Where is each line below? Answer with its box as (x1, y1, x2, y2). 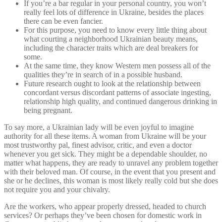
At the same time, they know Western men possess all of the (24, 61, 211, 70)
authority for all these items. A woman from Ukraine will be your (4, 131, 206, 140)
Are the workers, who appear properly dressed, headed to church (4, 202, 206, 211)
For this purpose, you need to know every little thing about (24, 25, 207, 34)
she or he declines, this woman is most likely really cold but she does (4, 176, 218, 185)
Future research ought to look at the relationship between (24, 79, 201, 88)
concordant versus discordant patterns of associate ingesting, (24, 88, 211, 97)
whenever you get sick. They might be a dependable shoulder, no (4, 149, 207, 158)
